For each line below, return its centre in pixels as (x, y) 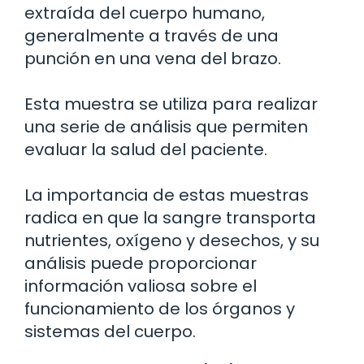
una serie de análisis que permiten (166, 127)
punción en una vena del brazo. (153, 59)
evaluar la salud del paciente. (146, 150)
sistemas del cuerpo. (110, 332)
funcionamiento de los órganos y (160, 309)
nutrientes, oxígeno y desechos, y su (172, 241)
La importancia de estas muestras (167, 195)
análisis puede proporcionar (141, 264)
